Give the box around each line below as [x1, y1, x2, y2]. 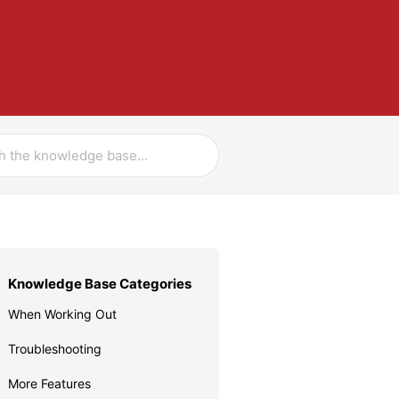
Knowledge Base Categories [8, 275, 191, 293]
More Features [8, 376, 91, 392]
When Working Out [8, 306, 117, 322]
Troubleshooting [8, 341, 102, 357]
